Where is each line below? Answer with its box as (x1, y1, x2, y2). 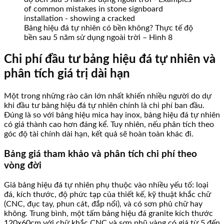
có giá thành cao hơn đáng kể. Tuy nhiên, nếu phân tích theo (4, 120, 214, 128)
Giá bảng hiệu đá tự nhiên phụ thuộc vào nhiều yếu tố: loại (4, 181, 208, 189)
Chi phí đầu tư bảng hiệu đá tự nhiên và (4, 53, 215, 65)
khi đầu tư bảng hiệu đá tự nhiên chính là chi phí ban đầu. (4, 101, 204, 109)
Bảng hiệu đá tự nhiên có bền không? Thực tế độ (24, 24, 193, 32)
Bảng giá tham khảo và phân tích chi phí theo (4, 149, 197, 159)
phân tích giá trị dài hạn (4, 67, 130, 80)
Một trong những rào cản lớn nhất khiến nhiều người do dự (4, 91, 211, 100)
